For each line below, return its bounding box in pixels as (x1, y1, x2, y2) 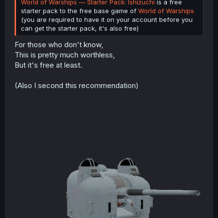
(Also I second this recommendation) (15, 81, 139, 90)
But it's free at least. (15, 60, 82, 70)
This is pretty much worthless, (15, 50, 115, 59)
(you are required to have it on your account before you (21, 15, 193, 23)
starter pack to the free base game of (21, 6, 138, 15)
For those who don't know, (15, 40, 103, 49)
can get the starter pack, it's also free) (21, 24, 139, 32)
